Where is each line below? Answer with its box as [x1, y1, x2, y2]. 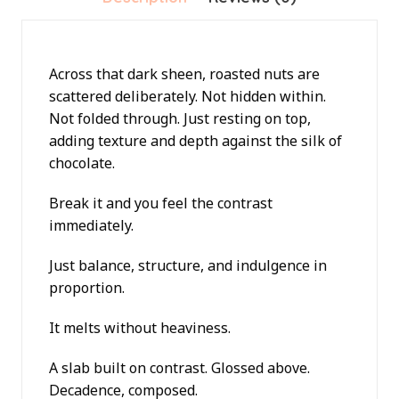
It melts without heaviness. [49, 318, 231, 338]
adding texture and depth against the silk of [49, 131, 342, 151]
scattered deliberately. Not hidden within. [49, 86, 326, 107]
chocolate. [49, 153, 115, 174]
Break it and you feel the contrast [49, 193, 273, 214]
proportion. [49, 278, 125, 298]
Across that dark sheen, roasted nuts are [49, 64, 320, 85]
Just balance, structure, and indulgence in [49, 256, 327, 276]
